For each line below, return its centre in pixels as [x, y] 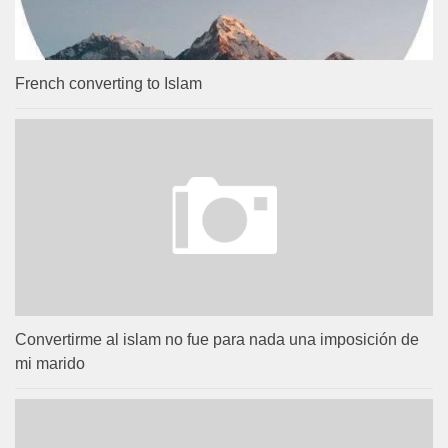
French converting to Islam [108, 83]
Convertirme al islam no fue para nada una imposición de [217, 339]
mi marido [50, 363]
